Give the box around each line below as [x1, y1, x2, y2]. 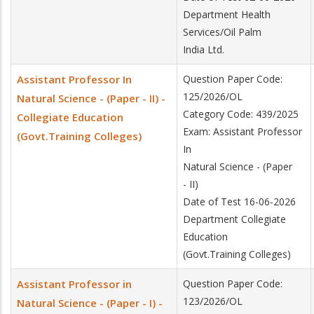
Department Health [183, 8, 271, 21]
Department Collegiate [183, 212, 286, 226]
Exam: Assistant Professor [183, 125, 302, 138]
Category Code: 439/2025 [183, 107, 299, 121]
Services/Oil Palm [183, 25, 261, 39]
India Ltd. [183, 43, 224, 56]
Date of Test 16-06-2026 [183, 195, 296, 208]
